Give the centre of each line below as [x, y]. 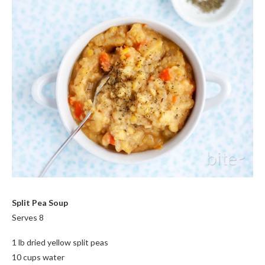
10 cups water [38, 257]
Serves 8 [28, 217]
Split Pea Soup [40, 202]
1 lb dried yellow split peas [60, 242]
